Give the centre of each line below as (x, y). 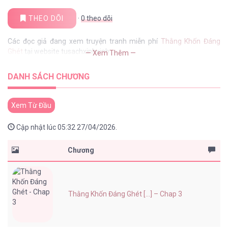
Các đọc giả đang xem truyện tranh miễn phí (84, 41)
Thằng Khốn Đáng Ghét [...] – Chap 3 (125, 194)
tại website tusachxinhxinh (66, 52)
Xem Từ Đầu (31, 106)
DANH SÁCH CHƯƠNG (49, 77)
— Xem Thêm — (111, 53)
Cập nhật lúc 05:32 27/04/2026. (66, 127)
